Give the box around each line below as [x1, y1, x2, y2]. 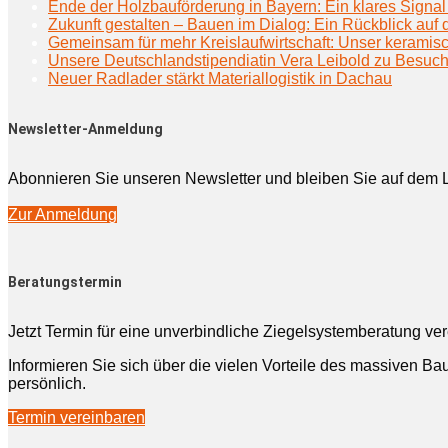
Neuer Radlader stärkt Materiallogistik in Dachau [48, 70, 392, 88]
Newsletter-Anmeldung [8, 121, 163, 138]
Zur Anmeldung [8, 205, 117, 223]
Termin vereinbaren [8, 408, 145, 426]
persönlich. [8, 374, 86, 392]
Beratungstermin [8, 274, 122, 291]
